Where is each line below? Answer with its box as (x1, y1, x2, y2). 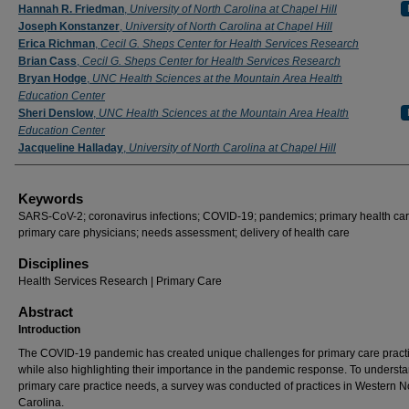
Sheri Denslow (18, 107, 93, 120)
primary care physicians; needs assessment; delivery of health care (18, 226, 350, 239)
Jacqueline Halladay (18, 142, 123, 154)
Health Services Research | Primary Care (18, 275, 222, 288)
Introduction (18, 323, 80, 336)
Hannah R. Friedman (18, 3, 124, 16)
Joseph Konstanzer (18, 20, 120, 33)
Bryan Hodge (18, 72, 87, 85)
